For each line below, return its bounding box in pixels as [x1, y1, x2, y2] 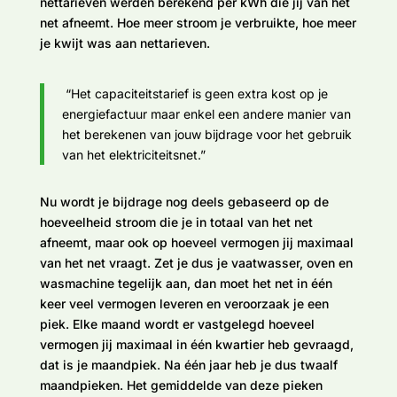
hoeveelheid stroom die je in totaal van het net [39, 214, 313, 230]
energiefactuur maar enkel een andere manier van [61, 105, 351, 121]
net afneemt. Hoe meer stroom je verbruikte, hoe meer [39, 14, 356, 30]
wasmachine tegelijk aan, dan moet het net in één [39, 275, 332, 291]
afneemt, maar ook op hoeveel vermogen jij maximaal [39, 234, 354, 250]
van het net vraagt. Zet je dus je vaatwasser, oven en [39, 254, 353, 270]
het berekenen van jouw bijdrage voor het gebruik [61, 126, 352, 142]
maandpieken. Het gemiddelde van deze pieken [39, 377, 323, 393]
